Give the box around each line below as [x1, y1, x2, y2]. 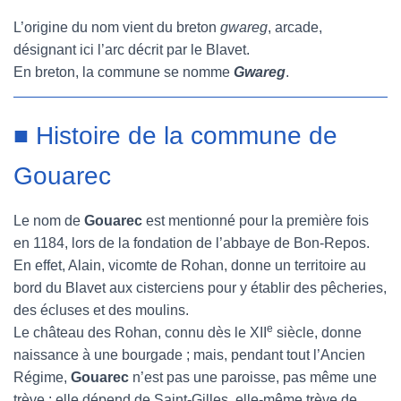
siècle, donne [273, 325, 362, 340]
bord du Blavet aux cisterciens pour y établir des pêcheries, [13, 280, 387, 295]
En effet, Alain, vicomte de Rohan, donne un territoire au [13, 258, 366, 273]
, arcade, [268, 20, 322, 35]
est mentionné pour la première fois [142, 213, 369, 228]
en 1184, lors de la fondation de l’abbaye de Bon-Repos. [13, 235, 370, 251]
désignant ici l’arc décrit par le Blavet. [13, 42, 250, 57]
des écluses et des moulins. [13, 303, 189, 318]
